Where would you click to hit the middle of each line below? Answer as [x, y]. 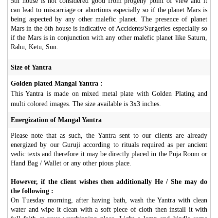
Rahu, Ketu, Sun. [35, 47]
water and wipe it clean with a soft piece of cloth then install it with [109, 209]
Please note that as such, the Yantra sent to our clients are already [109, 135]
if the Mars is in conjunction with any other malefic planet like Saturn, [109, 37]
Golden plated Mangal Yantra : [57, 83]
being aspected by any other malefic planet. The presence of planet [109, 19]
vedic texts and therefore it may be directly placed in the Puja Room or [109, 154]
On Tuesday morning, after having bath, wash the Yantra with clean [109, 200]
